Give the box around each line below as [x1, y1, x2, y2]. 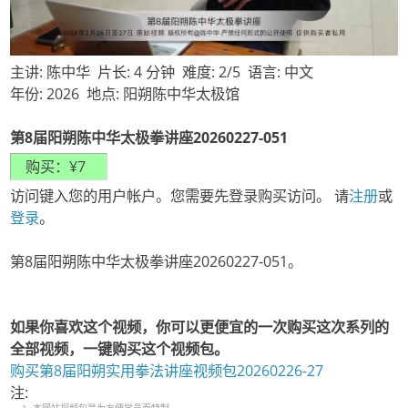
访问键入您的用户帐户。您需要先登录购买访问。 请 [10, 186, 350, 207]
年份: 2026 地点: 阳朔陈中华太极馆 [10, 84, 248, 105]
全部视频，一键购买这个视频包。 [10, 339, 229, 360]
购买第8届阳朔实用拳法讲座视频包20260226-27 [10, 361, 324, 382]
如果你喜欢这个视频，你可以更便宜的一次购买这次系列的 [10, 317, 390, 338]
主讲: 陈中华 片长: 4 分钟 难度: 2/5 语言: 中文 [10, 62, 321, 83]
